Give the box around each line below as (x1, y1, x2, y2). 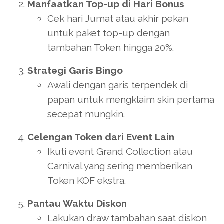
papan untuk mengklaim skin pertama (47, 94, 214, 105)
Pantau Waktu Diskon (27, 198, 127, 209)
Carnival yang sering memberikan (47, 160, 192, 172)
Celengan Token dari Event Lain (27, 131, 174, 143)
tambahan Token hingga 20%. (47, 42, 174, 53)
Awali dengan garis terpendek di (47, 79, 188, 91)
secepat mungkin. (47, 108, 125, 120)
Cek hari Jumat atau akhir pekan (47, 13, 188, 24)
